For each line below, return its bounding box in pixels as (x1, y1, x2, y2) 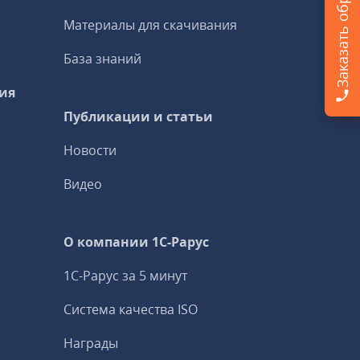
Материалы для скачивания (63, 16, 238, 34)
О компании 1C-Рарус (63, 233, 210, 251)
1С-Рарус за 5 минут (63, 267, 188, 284)
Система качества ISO (63, 301, 198, 318)
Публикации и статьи (63, 108, 214, 125)
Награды (63, 334, 119, 352)
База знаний (63, 50, 142, 67)
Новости (63, 141, 117, 159)
